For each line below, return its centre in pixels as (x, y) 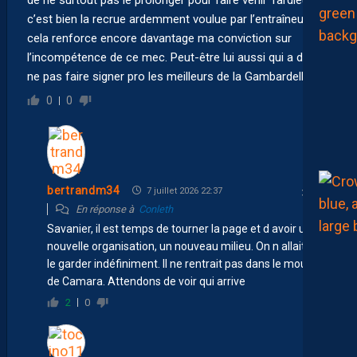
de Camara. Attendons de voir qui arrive (146, 281)
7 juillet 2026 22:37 (183, 190)
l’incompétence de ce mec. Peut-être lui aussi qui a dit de (176, 57)
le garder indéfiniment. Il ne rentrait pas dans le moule (181, 263)
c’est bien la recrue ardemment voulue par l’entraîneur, (168, 19)
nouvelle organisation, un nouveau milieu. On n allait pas (186, 246)
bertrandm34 (84, 191)
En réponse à (106, 209)
